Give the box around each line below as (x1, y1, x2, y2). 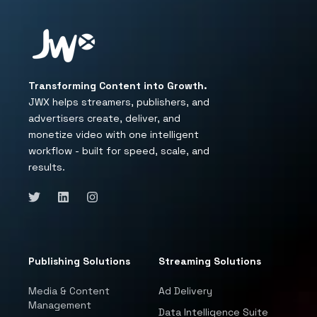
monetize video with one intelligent (28, 128, 199, 141)
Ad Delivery (158, 284, 212, 298)
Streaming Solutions (158, 255, 261, 268)
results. (28, 161, 65, 173)
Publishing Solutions (28, 255, 130, 268)
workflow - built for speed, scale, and (28, 144, 209, 157)
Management (28, 299, 91, 312)
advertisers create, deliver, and (28, 112, 180, 125)
